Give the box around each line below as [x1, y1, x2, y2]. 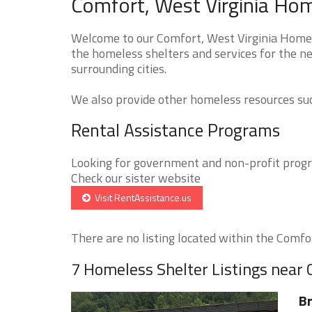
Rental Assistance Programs [71, 116, 280, 143]
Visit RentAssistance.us [91, 189, 192, 205]
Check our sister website [71, 168, 201, 187]
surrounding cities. [71, 58, 166, 78]
